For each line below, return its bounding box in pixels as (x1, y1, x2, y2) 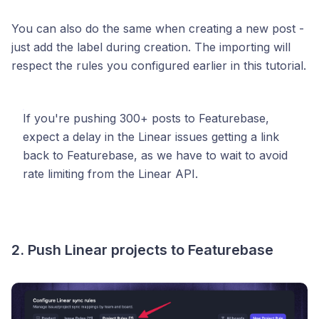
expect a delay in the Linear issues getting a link (23, 129, 279, 144)
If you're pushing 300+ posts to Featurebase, (23, 110, 269, 125)
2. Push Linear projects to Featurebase (11, 241, 273, 258)
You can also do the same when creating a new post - (11, 21, 304, 36)
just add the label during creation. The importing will (11, 39, 291, 54)
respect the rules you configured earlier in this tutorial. (11, 58, 306, 73)
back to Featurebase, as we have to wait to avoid (23, 147, 288, 162)
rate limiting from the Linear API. (23, 166, 198, 181)
